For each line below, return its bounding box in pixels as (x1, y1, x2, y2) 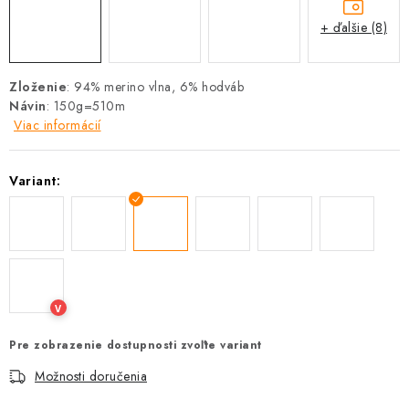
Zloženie (9, 78, 67, 96)
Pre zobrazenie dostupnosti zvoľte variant (9, 337, 262, 353)
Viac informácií (14, 116, 101, 134)
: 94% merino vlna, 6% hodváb (67, 78, 244, 96)
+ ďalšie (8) (320, 17, 387, 37)
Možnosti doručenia (35, 367, 147, 385)
